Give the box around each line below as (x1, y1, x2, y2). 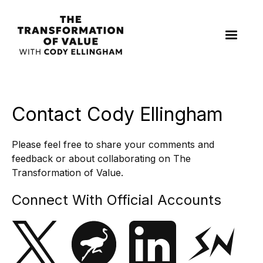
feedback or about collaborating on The (12, 152, 191, 164)
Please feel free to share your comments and (12, 138, 214, 150)
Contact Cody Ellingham (12, 102, 223, 126)
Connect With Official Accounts (12, 191, 221, 208)
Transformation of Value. (12, 166, 123, 178)
